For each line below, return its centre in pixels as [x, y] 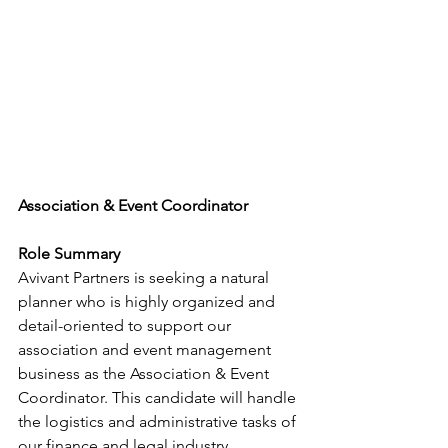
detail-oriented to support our [126, 325]
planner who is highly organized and [148, 301]
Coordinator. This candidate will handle [159, 397]
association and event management [146, 349]
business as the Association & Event [145, 373]
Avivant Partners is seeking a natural [145, 277]
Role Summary [69, 253]
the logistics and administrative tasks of [159, 421]
